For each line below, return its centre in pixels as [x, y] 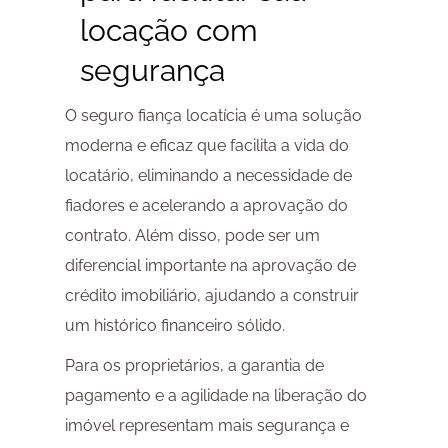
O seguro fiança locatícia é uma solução [213, 116]
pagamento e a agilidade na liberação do [215, 396]
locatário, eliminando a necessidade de [208, 176]
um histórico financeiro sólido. [174, 326]
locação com [168, 31]
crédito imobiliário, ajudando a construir [211, 296]
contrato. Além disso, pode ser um [192, 236]
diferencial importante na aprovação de [210, 266]
